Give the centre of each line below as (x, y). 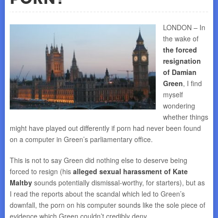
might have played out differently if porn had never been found (105, 128)
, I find (192, 83)
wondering (179, 106)
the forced (180, 50)
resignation (182, 61)
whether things (186, 117)
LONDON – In (184, 27)
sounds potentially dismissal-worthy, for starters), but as (118, 182)
